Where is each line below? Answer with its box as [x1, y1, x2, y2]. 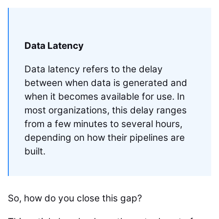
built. [24, 146, 45, 157]
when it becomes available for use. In [24, 91, 185, 102]
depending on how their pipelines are [24, 132, 185, 143]
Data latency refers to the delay [24, 64, 163, 75]
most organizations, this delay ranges [24, 105, 187, 116]
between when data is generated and [24, 77, 187, 88]
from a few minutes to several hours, [24, 118, 182, 130]
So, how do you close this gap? [8, 193, 142, 204]
